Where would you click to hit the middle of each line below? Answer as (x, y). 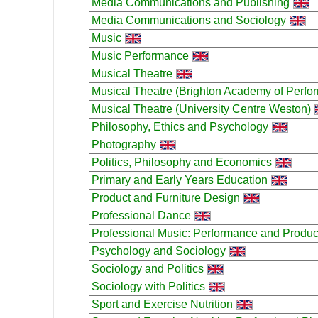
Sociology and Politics (148, 268)
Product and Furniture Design (166, 197)
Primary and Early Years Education (180, 180)
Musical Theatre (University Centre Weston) (201, 109)
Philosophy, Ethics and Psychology (180, 126)
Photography (124, 144)
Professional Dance (141, 215)
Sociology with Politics (148, 286)
